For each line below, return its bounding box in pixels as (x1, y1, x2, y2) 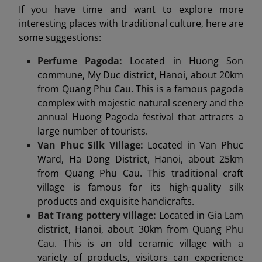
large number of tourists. (37, 124, 148, 137)
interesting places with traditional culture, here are (19, 16, 243, 30)
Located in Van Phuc (147, 138, 244, 151)
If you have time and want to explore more (19, 2, 243, 16)
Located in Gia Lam (158, 208, 244, 222)
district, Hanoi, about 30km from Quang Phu (37, 222, 243, 236)
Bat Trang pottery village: (37, 208, 159, 222)
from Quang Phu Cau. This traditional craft (37, 166, 243, 180)
